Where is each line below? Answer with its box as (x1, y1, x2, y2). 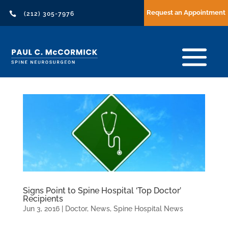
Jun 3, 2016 (22, 205, 60, 213)
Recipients (22, 194, 63, 204)
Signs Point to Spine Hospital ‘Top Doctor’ (22, 186, 181, 196)
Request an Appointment (147, 9, 225, 17)
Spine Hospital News (113, 205, 183, 213)
